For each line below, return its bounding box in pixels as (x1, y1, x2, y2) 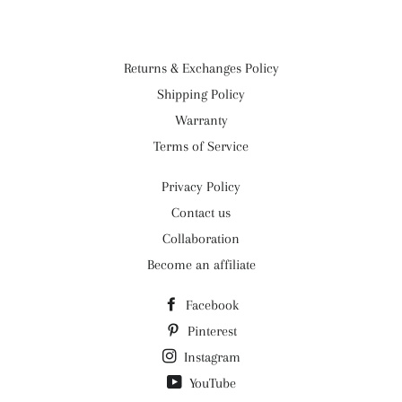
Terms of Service (153, 138, 249, 154)
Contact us (171, 205, 231, 221)
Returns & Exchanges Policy (123, 60, 279, 76)
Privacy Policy (162, 179, 240, 195)
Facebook (181, 297, 239, 313)
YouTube (185, 375, 236, 391)
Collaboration (162, 231, 240, 247)
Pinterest (183, 323, 237, 339)
